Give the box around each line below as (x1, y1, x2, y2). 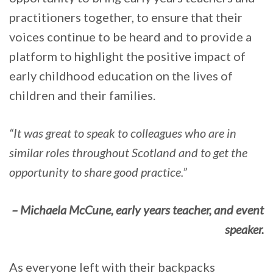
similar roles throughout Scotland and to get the (9, 145, 247, 160)
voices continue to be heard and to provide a (9, 29, 252, 44)
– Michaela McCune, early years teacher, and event (12, 202, 264, 218)
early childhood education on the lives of (9, 68, 233, 83)
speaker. (225, 222, 264, 237)
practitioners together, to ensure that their (9, 10, 243, 25)
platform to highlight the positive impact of (9, 49, 246, 64)
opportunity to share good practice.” (9, 165, 187, 180)
